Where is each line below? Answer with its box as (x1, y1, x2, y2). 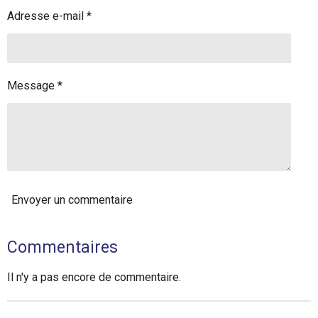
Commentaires (7, 237, 118, 257)
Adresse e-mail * (7, 9, 92, 23)
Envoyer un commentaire (11, 193, 133, 207)
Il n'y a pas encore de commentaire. (7, 270, 181, 284)
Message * (7, 78, 62, 92)
